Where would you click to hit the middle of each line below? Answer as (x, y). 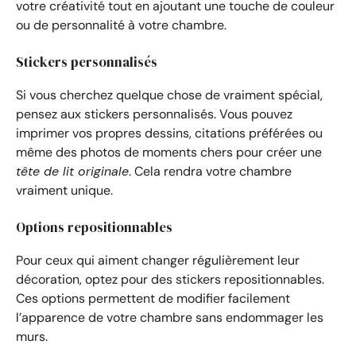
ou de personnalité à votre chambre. (121, 25)
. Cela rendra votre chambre (210, 171)
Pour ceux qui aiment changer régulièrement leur (158, 260)
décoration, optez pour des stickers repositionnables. (170, 279)
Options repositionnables (94, 227)
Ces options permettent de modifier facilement (153, 298)
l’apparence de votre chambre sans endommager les (170, 317)
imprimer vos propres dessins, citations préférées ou (169, 133)
